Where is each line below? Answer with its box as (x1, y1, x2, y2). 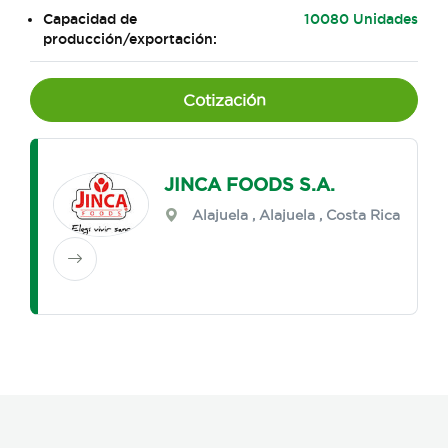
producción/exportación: (43, 31, 217, 48)
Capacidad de (43, 11, 137, 28)
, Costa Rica (315, 207, 401, 224)
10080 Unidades (303, 11, 418, 28)
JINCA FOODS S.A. (164, 174, 336, 195)
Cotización (182, 91, 266, 110)
